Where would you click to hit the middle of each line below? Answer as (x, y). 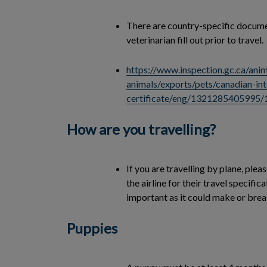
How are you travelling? (141, 129)
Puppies (92, 228)
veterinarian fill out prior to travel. (195, 40)
